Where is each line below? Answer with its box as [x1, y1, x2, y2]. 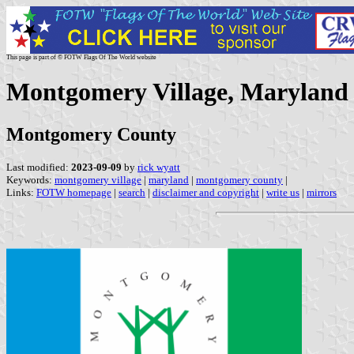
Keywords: [6, 173, 55, 186]
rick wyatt [137, 160, 180, 173]
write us [266, 186, 299, 198]
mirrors [307, 186, 337, 198]
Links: [6, 186, 36, 198]
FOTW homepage [36, 186, 111, 198]
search [119, 186, 145, 198]
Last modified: [6, 160, 71, 173]
